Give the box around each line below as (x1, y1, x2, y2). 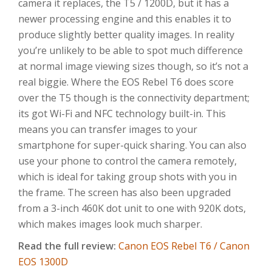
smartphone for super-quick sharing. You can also (18, 138, 246, 152)
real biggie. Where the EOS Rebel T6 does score (18, 75, 234, 89)
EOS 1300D (18, 254, 68, 268)
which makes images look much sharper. (18, 217, 202, 231)
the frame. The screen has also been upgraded (18, 185, 231, 199)
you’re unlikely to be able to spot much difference (18, 43, 243, 57)
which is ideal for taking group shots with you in (18, 169, 237, 183)
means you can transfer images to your (18, 122, 197, 136)
